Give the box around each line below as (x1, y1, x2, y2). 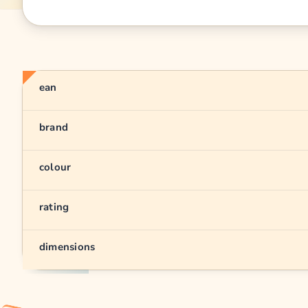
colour (39, 159, 71, 174)
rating (39, 199, 69, 214)
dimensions (39, 239, 96, 254)
